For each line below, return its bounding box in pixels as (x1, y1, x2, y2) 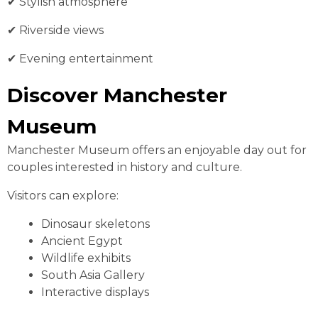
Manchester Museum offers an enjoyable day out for (7, 143, 307, 158)
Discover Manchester (7, 83, 227, 108)
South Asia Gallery (41, 268, 145, 283)
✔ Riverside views (7, 23, 104, 38)
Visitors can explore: (7, 189, 119, 203)
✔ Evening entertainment (7, 52, 153, 66)
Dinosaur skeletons (41, 217, 150, 231)
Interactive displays (41, 285, 149, 300)
